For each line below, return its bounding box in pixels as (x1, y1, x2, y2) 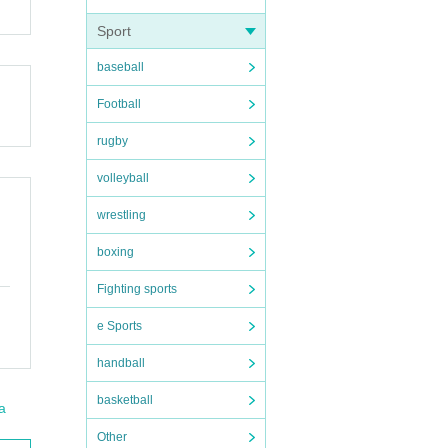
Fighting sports (97, 282, 177, 296)
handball (97, 356, 145, 370)
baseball (97, 60, 144, 74)
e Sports (97, 319, 142, 333)
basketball (97, 393, 153, 407)
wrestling (97, 208, 146, 222)
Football (97, 97, 141, 111)
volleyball (97, 171, 149, 185)
